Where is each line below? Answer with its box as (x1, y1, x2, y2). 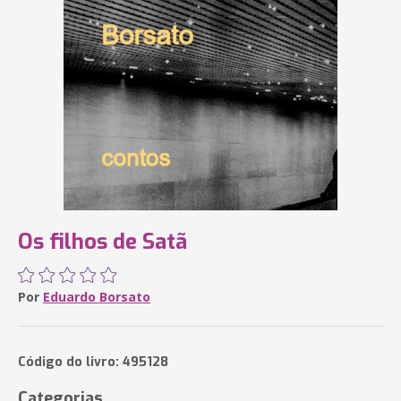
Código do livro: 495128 (18, 354, 168, 371)
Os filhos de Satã (18, 227, 187, 256)
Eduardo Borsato (43, 288, 150, 305)
